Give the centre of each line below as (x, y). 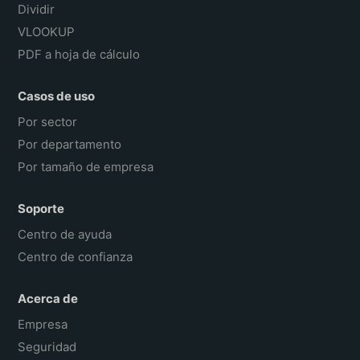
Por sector (48, 121)
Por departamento (70, 144)
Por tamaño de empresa (86, 166)
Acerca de (48, 298)
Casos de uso (57, 96)
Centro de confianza (76, 256)
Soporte (41, 208)
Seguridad (47, 346)
